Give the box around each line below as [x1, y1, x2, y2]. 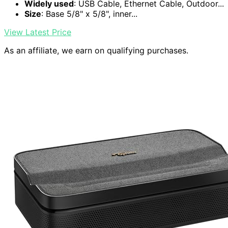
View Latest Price [4, 26, 71, 37]
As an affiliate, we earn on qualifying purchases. [4, 45, 188, 55]
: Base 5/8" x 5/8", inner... [41, 8, 137, 19]
